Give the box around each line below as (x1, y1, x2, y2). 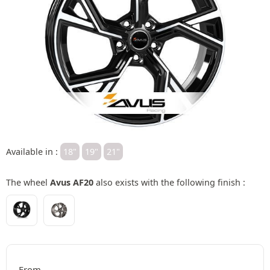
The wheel (6, 176, 50, 188)
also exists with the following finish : (93, 176, 245, 188)
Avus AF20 (50, 176, 93, 188)
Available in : (6, 145, 60, 157)
